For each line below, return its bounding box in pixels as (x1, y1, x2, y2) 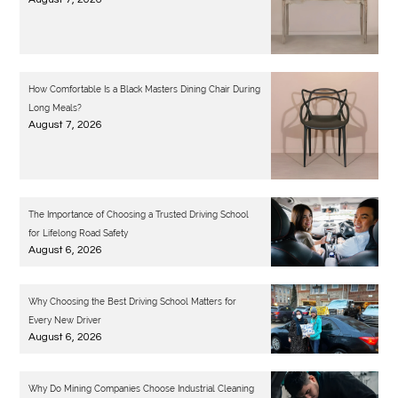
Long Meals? (28, 102, 83, 113)
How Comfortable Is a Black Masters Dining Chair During (28, 84, 261, 94)
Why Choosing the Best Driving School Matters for (28, 296, 237, 306)
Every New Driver (28, 314, 102, 325)
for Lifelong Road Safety (28, 227, 129, 238)
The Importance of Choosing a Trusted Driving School (28, 209, 250, 219)
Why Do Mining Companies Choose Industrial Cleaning (28, 383, 255, 394)
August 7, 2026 (28, 118, 103, 131)
